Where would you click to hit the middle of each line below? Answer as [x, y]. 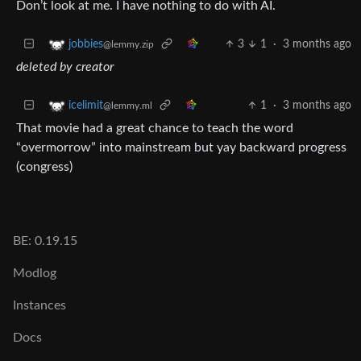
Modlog [35, 273]
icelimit [86, 106]
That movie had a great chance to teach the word [155, 128]
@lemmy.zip [129, 44]
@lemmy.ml [128, 106]
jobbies [86, 44]
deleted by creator [65, 66]
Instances [39, 305]
